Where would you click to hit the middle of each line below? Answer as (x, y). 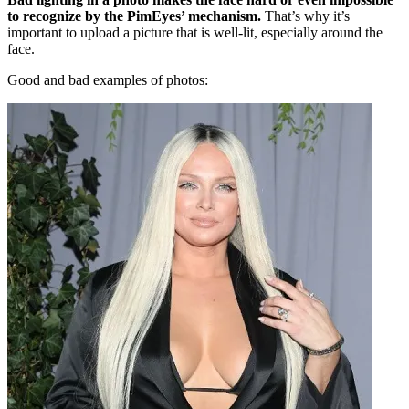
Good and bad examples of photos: (108, 80)
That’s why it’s (305, 16)
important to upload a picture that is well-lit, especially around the (195, 33)
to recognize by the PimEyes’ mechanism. (134, 16)
